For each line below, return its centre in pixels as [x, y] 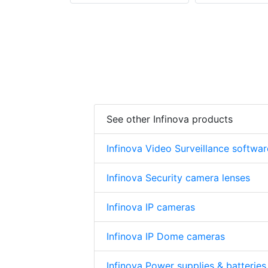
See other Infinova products [170, 119]
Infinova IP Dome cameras [166, 237]
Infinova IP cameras [151, 207]
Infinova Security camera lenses [178, 178]
